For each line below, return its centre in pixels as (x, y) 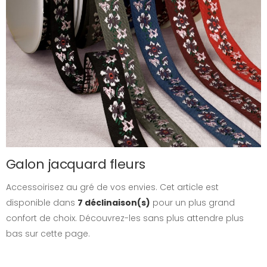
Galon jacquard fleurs (76, 164)
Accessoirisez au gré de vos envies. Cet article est (112, 187)
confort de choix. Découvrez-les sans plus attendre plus (125, 218)
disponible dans (42, 203)
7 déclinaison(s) (114, 203)
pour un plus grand (193, 203)
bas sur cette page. (48, 234)
